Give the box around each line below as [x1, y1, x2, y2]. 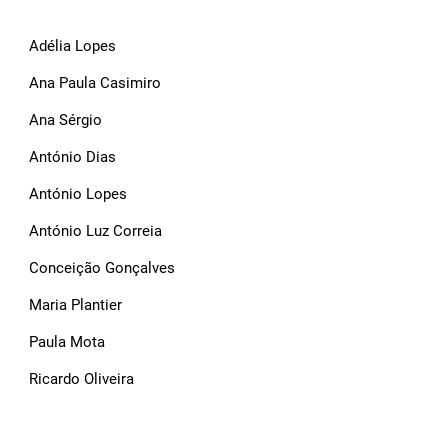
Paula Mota [29, 333, 105, 351]
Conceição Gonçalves [29, 259, 175, 277]
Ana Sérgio [29, 111, 102, 129]
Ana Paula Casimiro [29, 74, 161, 92]
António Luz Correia [29, 222, 162, 240]
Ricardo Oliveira [29, 370, 134, 388]
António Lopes [29, 185, 127, 203]
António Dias [29, 148, 116, 166]
